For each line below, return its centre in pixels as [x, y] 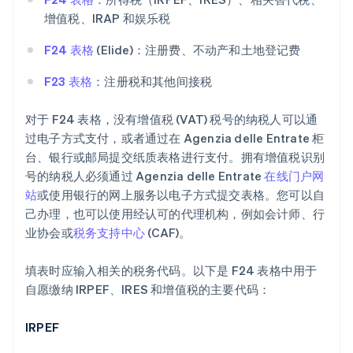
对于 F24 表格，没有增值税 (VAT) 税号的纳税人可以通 [172, 119]
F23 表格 [69, 82]
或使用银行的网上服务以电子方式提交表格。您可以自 [181, 195]
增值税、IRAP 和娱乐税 [108, 19]
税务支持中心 [109, 233]
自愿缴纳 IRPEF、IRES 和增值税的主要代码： [148, 290]
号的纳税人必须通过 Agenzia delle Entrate [145, 176]
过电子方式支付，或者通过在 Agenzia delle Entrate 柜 [175, 138]
